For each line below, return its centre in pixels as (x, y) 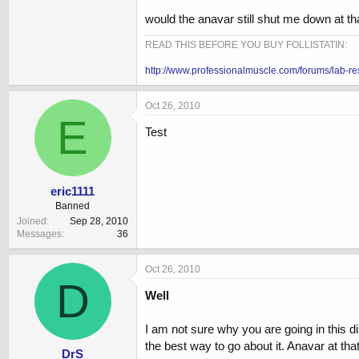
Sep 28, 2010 (99, 221)
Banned (73, 206)
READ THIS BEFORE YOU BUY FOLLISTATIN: (246, 45)
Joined (32, 221)
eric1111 (73, 191)
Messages (39, 234)
